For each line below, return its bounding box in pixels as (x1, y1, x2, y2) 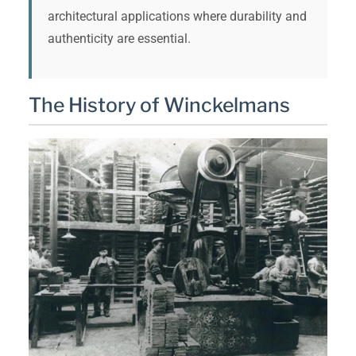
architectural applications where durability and (48, 8, 307, 24)
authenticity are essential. (48, 30, 191, 46)
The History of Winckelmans (29, 93, 290, 118)
